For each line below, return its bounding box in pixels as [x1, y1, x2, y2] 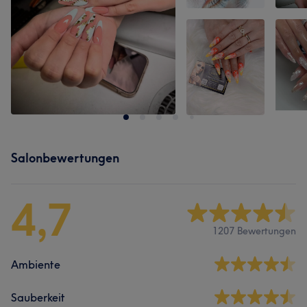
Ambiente [11, 258, 60, 271]
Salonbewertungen [11, 150, 119, 166]
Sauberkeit [11, 291, 65, 304]
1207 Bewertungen [212, 224, 296, 237]
